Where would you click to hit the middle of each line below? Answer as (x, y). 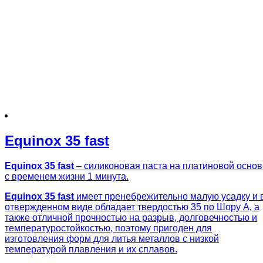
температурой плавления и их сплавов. (91, 249)
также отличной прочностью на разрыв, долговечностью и (131, 217)
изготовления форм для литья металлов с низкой (112, 238)
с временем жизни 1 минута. (67, 176)
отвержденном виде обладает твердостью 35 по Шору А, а (132, 207)
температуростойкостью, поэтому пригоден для (108, 228)
